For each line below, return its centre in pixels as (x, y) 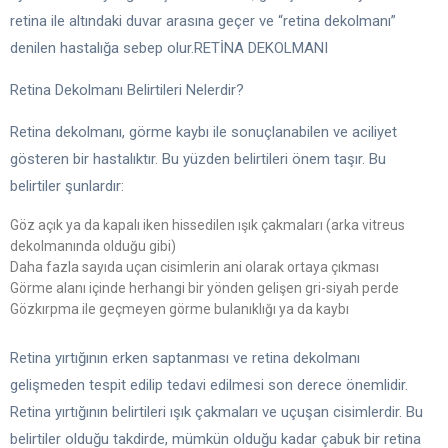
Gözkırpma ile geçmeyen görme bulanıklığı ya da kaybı (179, 308)
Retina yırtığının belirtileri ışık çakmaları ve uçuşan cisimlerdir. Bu (216, 411)
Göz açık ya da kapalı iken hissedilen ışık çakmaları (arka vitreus (207, 224)
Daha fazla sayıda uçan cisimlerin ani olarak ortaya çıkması (194, 266)
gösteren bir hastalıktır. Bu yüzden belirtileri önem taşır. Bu (198, 158)
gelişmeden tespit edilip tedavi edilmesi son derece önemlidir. (209, 384)
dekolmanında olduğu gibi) (93, 245)
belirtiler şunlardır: (67, 185)
